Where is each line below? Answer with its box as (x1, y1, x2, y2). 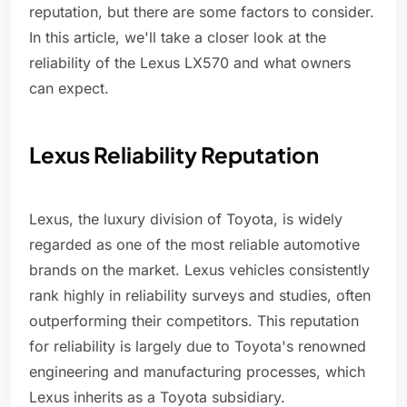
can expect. (29, 79, 109, 98)
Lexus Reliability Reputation (29, 141, 319, 169)
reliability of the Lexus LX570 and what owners (29, 54, 351, 73)
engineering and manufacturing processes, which (29, 362, 365, 382)
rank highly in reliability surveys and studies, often (29, 286, 371, 305)
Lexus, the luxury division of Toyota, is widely (29, 210, 342, 229)
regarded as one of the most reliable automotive (29, 235, 360, 254)
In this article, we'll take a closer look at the (29, 28, 326, 47)
